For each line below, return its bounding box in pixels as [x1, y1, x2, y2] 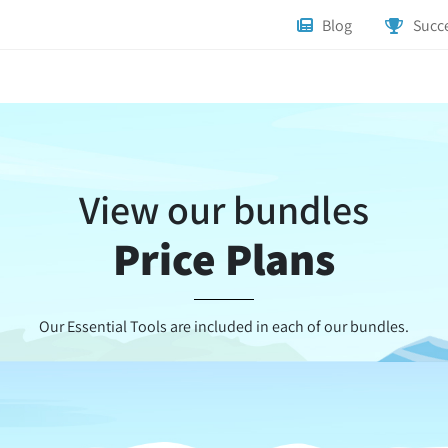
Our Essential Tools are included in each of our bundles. [39, 316, 409, 337]
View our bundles [79, 183, 369, 235]
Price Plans [113, 229, 335, 288]
